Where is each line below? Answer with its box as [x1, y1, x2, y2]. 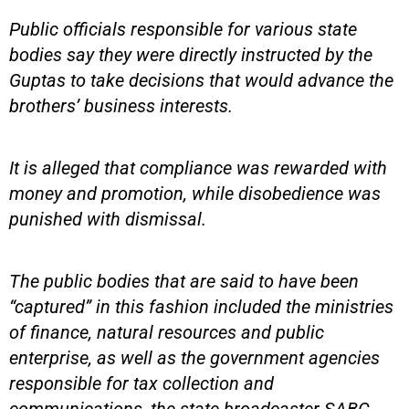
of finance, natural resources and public [9, 320, 324, 343]
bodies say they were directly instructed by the [9, 43, 372, 66]
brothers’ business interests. [9, 94, 233, 117]
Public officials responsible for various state [9, 17, 357, 40]
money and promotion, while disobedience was [9, 182, 381, 204]
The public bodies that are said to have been [9, 269, 359, 292]
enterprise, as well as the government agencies [9, 346, 380, 369]
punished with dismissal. [9, 207, 206, 230]
